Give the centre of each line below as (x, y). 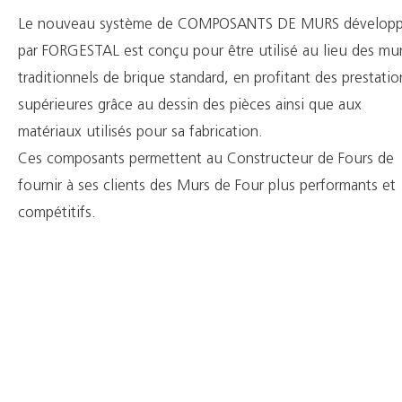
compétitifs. (57, 213)
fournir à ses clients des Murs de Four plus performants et (207, 186)
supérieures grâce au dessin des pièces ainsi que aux (190, 105)
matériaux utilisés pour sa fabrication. (140, 132)
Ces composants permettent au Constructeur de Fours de (206, 159)
